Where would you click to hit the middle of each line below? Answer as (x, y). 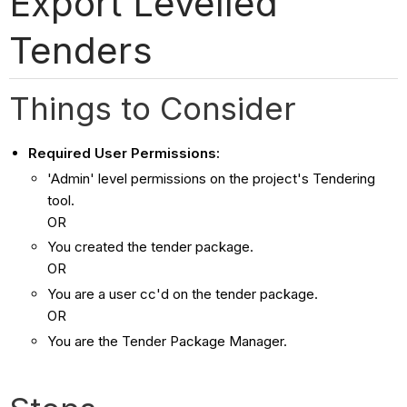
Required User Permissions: (124, 153)
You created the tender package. (151, 247)
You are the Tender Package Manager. (168, 341)
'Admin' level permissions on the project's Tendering (212, 178)
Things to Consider (158, 108)
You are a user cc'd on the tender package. (183, 294)
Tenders (81, 50)
